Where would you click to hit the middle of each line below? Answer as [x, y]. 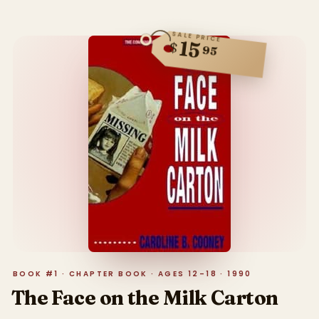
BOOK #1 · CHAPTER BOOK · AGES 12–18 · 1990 [132, 274]
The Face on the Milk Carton [145, 298]
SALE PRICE [197, 37]
